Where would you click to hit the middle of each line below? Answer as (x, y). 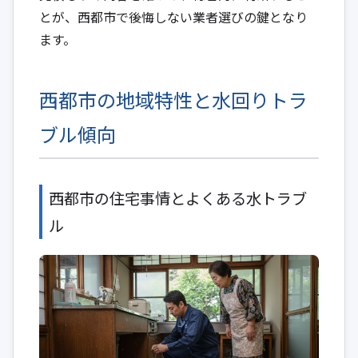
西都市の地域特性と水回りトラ (173, 99)
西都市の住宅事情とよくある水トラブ (178, 198)
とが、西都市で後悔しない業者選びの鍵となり (173, 16)
